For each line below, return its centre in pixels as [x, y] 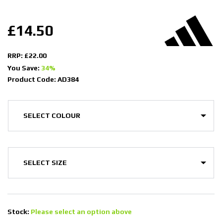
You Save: [24, 68]
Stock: [19, 211]
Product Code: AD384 [43, 79]
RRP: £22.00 [27, 55]
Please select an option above [81, 211]
